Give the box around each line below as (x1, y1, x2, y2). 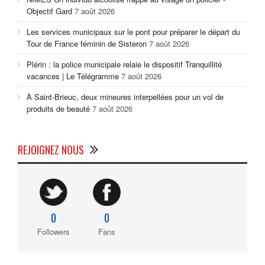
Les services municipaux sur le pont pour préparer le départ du (27, 26, 240, 38)
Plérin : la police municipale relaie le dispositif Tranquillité (27, 59, 222, 70)
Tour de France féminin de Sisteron (27, 38, 147, 50)
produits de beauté (27, 103, 90, 115)
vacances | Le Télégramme (27, 70, 119, 82)
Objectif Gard (27, 5, 72, 17)
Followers (37, 225, 70, 237)
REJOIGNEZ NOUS (18, 142, 84, 158)
